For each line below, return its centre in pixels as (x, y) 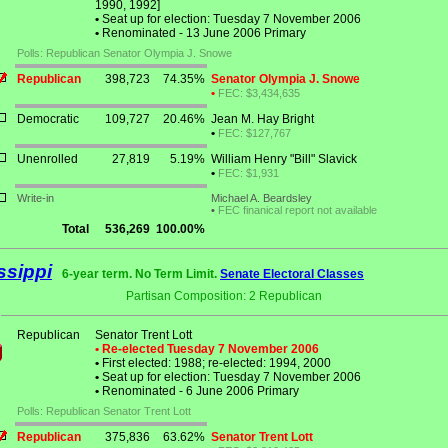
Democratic (48, 119)
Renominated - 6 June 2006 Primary (199, 391)
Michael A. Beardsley (261, 198)
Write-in (35, 198)
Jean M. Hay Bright (262, 119)
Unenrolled (47, 159)
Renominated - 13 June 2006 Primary (202, 33)
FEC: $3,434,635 (259, 93)
